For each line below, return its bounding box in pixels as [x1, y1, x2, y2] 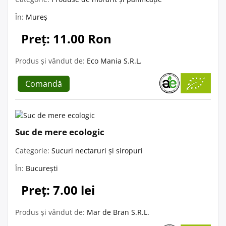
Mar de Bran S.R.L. [87, 207, 149, 217]
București [26, 163, 58, 173]
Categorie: [15, 145, 51, 155]
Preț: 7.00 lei [21, 181, 95, 198]
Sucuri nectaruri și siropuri [51, 145, 143, 155]
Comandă [25, 78, 62, 89]
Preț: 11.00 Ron [21, 30, 111, 47]
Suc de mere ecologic [15, 126, 104, 138]
